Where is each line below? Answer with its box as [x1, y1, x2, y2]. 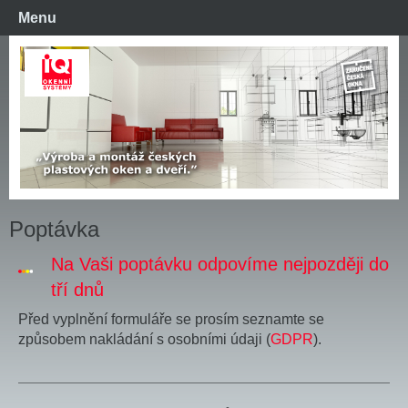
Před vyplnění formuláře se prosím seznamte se [18, 311, 324, 328]
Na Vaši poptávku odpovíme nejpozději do [50, 254, 389, 275]
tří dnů [50, 280, 104, 301]
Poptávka [9, 217, 99, 242]
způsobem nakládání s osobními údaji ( [18, 331, 270, 348]
